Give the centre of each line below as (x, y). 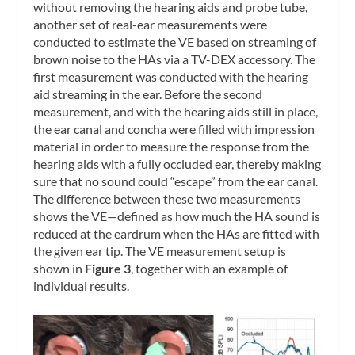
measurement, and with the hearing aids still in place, (176, 111)
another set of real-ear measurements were (151, 24)
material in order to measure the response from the (172, 146)
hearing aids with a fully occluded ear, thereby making (177, 163)
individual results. (82, 285)
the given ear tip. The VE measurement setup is (160, 250)
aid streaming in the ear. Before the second (148, 94)
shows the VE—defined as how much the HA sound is (177, 216)
